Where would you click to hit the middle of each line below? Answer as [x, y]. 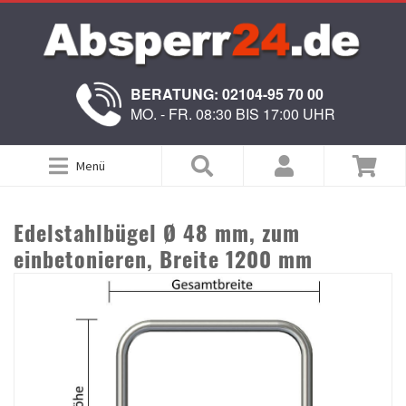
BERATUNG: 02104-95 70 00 [227, 94]
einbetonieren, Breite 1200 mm [163, 259]
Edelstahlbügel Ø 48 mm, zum [157, 232]
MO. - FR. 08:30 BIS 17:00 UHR [232, 114]
